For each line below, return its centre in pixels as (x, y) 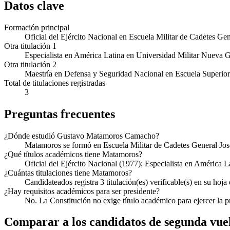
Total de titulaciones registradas (55, 83)
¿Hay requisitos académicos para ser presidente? (82, 191)
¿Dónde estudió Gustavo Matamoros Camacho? (82, 136)
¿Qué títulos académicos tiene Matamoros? (73, 154)
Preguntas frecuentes (60, 114)
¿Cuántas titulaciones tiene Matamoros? (68, 172)
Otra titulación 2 (30, 64)
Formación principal (37, 27)
